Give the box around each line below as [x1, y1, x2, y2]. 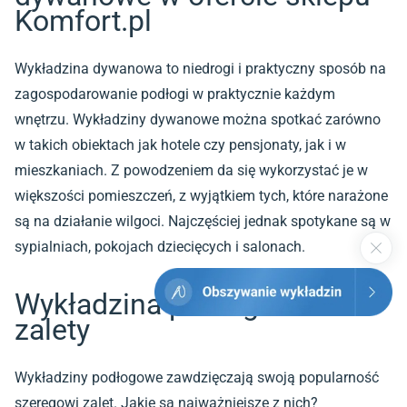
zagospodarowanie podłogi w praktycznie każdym [15, 84, 335, 103]
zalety [15, 312, 90, 347]
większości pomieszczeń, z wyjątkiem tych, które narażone [15, 186, 388, 204]
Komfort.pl [15, 3, 152, 38]
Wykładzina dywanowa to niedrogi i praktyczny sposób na [15, 59, 386, 77]
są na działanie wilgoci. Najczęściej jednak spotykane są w [15, 212, 391, 230]
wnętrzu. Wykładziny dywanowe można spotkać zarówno [15, 110, 381, 128]
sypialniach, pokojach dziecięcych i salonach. [15, 237, 305, 255]
